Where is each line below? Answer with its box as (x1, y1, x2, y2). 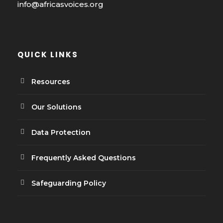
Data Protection (31, 127, 91, 137)
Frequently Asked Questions (31, 153, 136, 162)
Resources (31, 77, 70, 86)
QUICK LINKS (17, 49, 78, 60)
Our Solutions (31, 102, 82, 111)
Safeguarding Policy (31, 178, 106, 188)
